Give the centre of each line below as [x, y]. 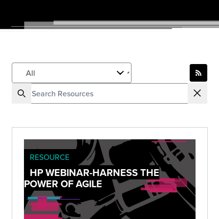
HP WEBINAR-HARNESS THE [95, 173]
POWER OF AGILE [63, 184]
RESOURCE [50, 157]
